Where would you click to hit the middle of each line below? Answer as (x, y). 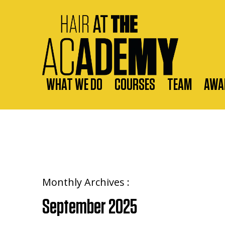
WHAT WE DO (74, 85)
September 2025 (90, 207)
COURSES (135, 85)
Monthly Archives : (86, 182)
